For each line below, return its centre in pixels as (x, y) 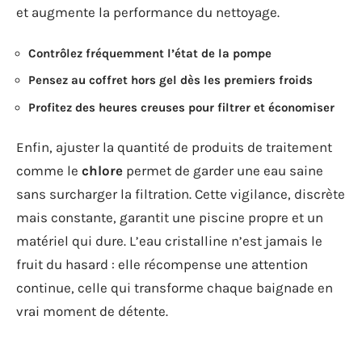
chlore (102, 171)
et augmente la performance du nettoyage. (148, 13)
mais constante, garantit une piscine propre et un (170, 218)
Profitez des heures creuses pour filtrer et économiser (181, 107)
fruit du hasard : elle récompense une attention (162, 265)
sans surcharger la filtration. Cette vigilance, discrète (181, 194)
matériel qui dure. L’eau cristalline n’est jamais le (169, 241)
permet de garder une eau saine (223, 171)
